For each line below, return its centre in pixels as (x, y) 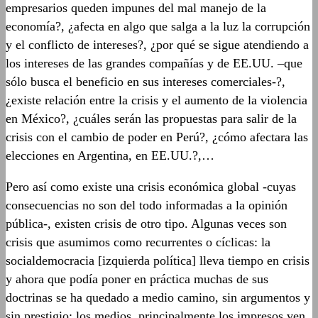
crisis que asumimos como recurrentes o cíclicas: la (138, 242)
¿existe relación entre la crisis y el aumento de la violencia (157, 100)
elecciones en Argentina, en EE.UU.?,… (110, 155)
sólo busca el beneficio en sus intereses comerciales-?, (146, 81)
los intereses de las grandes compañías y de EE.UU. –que (154, 63)
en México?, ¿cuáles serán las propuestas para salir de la (151, 118)
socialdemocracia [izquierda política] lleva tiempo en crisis (158, 260)
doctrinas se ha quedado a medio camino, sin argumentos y (158, 297)
